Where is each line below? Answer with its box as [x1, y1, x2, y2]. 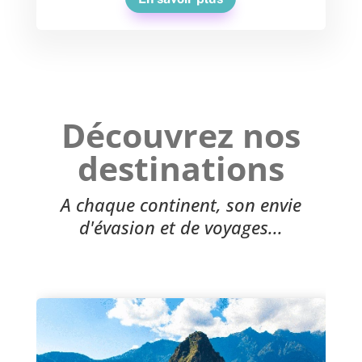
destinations [77, 145, 284, 191]
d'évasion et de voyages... [78, 214, 283, 239]
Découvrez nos [61, 112, 301, 158]
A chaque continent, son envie [60, 192, 301, 217]
